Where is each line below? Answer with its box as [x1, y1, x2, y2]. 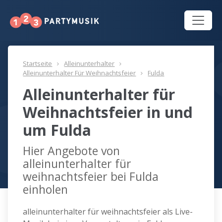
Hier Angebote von [23, 143, 120, 159]
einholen [23, 181, 68, 198]
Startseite [23, 59, 53, 68]
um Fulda [23, 120, 92, 141]
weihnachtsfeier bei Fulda [23, 168, 159, 185]
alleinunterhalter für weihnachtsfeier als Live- [23, 206, 193, 218]
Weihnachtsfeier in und [23, 102, 193, 123]
